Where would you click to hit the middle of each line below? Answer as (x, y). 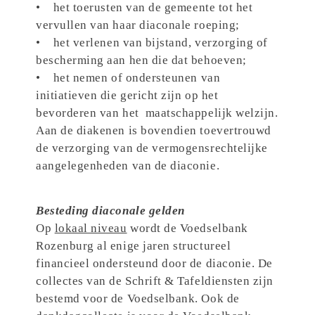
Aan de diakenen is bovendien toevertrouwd (154, 131)
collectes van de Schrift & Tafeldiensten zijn (155, 281)
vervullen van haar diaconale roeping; (140, 25)
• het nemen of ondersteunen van (128, 78)
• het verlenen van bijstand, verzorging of (152, 43)
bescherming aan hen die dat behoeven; (143, 60)
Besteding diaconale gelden (110, 210)
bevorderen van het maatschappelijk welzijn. (157, 113)
